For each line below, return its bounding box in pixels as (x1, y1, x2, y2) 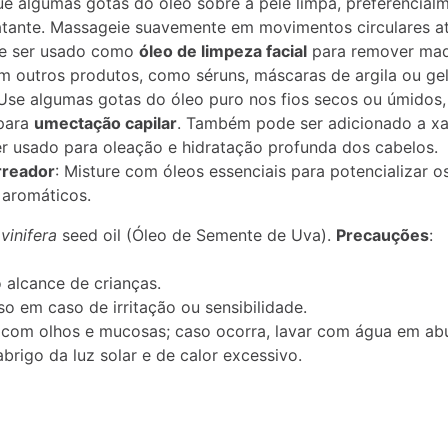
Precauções (336, 225, 429, 245)
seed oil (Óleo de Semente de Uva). (57, 225, 336, 245)
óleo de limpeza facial (139, 41, 307, 61)
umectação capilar (34, 113, 177, 133)
